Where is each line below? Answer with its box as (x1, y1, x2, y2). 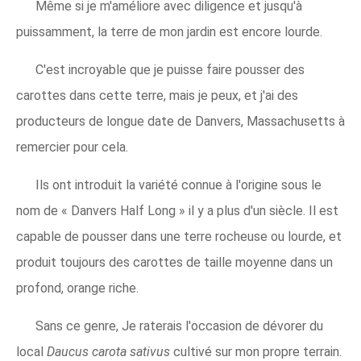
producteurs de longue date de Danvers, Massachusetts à (16, 114, 345, 129)
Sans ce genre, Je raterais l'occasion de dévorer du (35, 318, 323, 334)
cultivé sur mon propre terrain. (173, 344, 342, 359)
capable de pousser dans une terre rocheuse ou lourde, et (16, 229, 342, 244)
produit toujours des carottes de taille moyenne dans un (16, 255, 333, 270)
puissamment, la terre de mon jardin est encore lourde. (16, 24, 322, 39)
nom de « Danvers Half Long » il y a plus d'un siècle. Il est (16, 203, 338, 218)
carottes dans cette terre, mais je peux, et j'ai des (16, 88, 298, 103)
